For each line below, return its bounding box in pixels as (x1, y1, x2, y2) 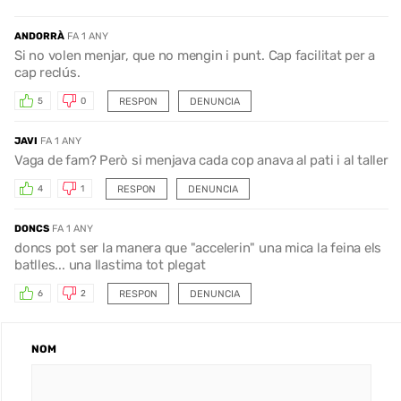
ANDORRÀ (14, 30, 64, 42)
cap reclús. (14, 64, 81, 81)
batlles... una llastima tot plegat (14, 256, 206, 273)
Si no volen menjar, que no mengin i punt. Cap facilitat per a (14, 47, 376, 64)
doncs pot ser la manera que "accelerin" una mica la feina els (14, 239, 382, 256)
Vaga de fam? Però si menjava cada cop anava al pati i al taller (14, 151, 388, 168)
